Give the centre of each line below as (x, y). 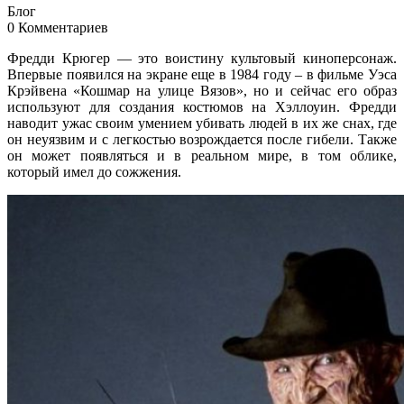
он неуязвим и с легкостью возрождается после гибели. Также (202, 139)
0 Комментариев (58, 27)
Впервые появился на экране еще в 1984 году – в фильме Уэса (202, 74)
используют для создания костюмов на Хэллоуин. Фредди (202, 106)
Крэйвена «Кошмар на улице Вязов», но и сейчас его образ (202, 90)
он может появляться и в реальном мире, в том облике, (202, 155)
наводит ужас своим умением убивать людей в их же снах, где (202, 123)
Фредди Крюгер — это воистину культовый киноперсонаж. (202, 58)
